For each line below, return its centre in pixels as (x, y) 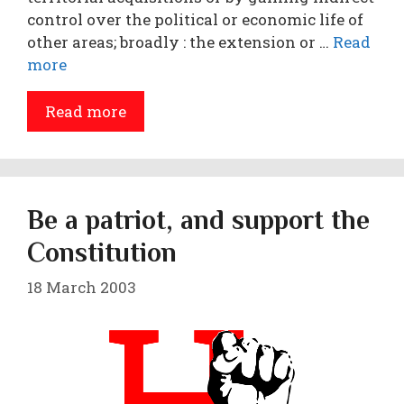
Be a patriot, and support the (198, 220)
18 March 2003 (82, 287)
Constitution (102, 252)
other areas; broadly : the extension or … (180, 41)
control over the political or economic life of (195, 19)
